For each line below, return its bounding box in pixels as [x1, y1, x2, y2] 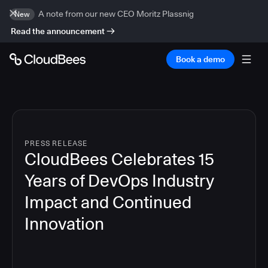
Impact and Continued [25, 192, 191, 212]
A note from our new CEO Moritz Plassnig [38, 9, 194, 19]
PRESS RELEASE [25, 139, 88, 148]
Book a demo [176, 54, 225, 64]
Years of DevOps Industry [25, 170, 214, 191]
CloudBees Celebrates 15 [25, 149, 214, 169]
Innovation [25, 214, 104, 234]
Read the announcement [11, 26, 105, 36]
